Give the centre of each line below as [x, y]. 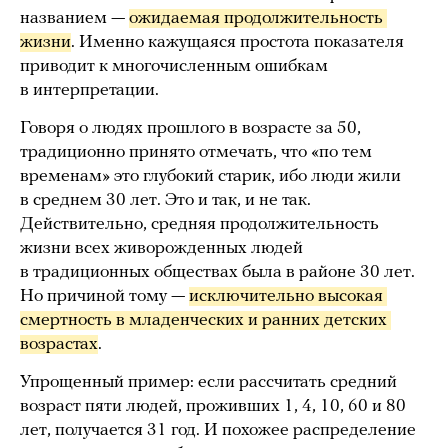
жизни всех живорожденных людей [161, 248]
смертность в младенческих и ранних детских [203, 320]
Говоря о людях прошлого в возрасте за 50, [190, 128]
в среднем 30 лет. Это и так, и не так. [165, 200]
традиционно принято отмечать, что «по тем [196, 152]
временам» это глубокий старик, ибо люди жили [210, 176]
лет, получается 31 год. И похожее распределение [218, 430]
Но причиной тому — [104, 296]
